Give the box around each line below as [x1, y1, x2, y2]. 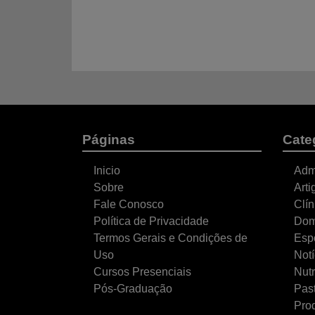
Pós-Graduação [94, 283, 172, 295]
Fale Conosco [94, 198, 164, 210]
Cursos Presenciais [94, 266, 191, 278]
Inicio [94, 165, 120, 176]
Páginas [82, 132, 135, 147]
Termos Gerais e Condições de [94, 232, 247, 244]
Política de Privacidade [94, 215, 209, 227]
